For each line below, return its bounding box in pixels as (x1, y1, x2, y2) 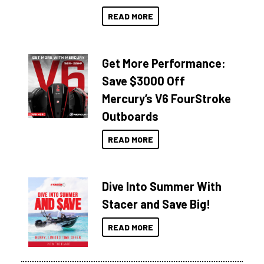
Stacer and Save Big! (102, 197, 211, 211)
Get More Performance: (102, 56, 226, 70)
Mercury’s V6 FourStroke (102, 91, 232, 105)
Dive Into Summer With (102, 179, 222, 193)
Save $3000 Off (102, 74, 186, 88)
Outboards (102, 109, 159, 123)
